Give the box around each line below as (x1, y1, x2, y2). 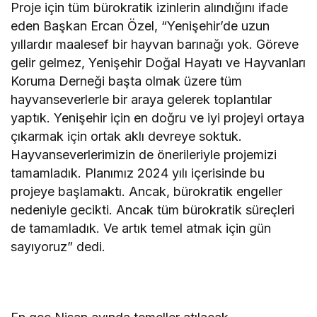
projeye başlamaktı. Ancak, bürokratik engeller (11, 183, 283, 199)
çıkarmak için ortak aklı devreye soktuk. (11, 128, 243, 144)
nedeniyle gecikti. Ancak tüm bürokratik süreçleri (11, 202, 295, 217)
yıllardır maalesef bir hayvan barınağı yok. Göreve (11, 36, 299, 52)
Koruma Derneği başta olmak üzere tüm (11, 73, 243, 88)
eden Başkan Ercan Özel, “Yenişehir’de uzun (11, 18, 270, 33)
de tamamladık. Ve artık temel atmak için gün (11, 220, 272, 236)
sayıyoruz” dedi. (11, 238, 106, 254)
